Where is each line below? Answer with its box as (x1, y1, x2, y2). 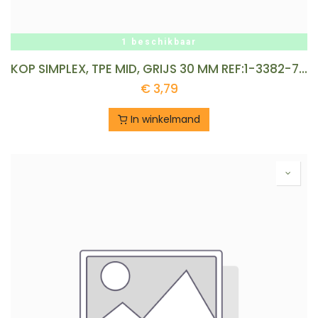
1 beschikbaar (121, 37, 197, 47)
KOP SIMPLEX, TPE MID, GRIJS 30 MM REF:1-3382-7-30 (299, 60, 307, 77)
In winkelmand (128, 113, 200, 126)
